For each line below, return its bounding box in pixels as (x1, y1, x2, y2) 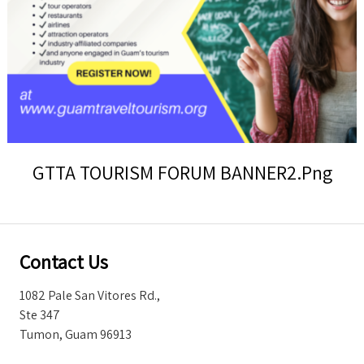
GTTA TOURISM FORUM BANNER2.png (32, 159, 332, 185)
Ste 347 (19, 306, 60, 323)
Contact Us (19, 249, 108, 275)
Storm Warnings (19, 20, 109, 37)
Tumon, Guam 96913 (19, 326, 132, 343)
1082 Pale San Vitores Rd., (19, 287, 162, 304)
